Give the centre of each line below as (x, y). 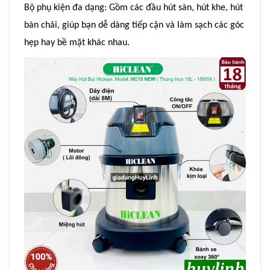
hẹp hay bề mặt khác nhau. (77, 42)
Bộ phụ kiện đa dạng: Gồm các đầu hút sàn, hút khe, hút (133, 8)
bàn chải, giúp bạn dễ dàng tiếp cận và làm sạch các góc (134, 25)
